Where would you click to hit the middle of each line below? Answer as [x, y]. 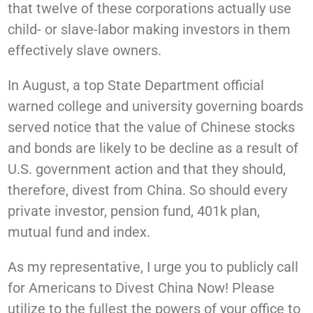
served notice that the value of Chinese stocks [152, 128]
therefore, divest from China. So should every [148, 190]
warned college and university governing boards [156, 107]
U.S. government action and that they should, [147, 169]
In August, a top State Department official [136, 86]
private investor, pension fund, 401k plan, [134, 211]
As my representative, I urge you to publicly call [153, 267]
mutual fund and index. [79, 232]
